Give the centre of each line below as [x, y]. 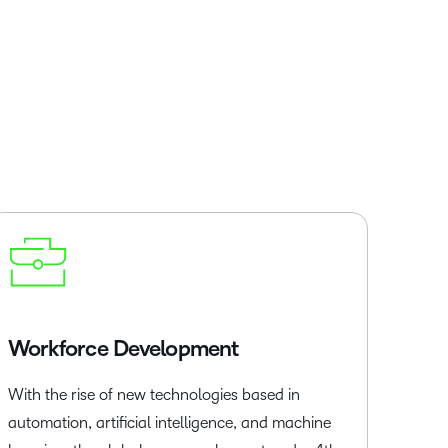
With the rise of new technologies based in [153, 394]
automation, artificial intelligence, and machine [169, 422]
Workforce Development [123, 349]
